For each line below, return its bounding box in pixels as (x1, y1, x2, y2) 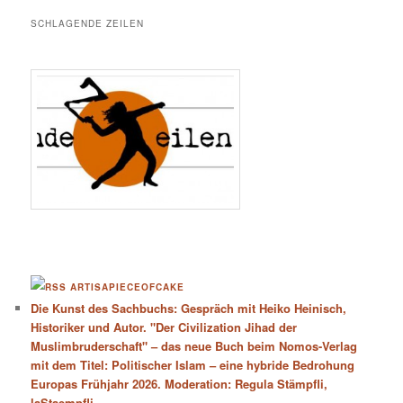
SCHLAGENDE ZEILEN (31, 16, 145, 30)
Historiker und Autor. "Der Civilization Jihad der (31, 318, 298, 336)
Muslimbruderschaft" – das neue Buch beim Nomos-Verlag (31, 336, 358, 354)
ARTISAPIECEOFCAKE (70, 280, 185, 293)
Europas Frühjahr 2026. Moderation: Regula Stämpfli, (31, 374, 328, 392)
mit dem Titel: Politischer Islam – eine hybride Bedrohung (31, 355, 355, 373)
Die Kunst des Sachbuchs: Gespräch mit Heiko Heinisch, (31, 299, 347, 317)
